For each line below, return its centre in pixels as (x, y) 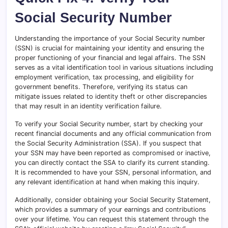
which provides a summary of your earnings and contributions (110, 210)
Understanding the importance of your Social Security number (110, 39)
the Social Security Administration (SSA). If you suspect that (108, 144)
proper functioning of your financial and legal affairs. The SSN (110, 58)
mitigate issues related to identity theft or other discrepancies (111, 97)
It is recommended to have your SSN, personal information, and (113, 173)
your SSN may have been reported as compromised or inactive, (113, 153)
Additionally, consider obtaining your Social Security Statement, (113, 200)
